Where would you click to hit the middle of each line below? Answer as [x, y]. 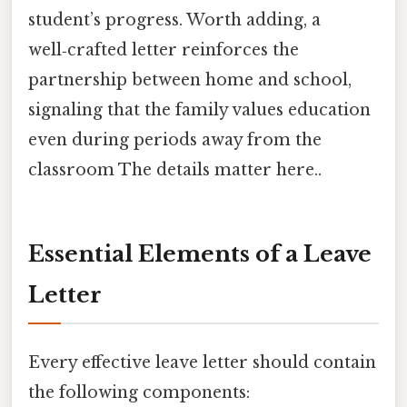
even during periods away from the [175, 139]
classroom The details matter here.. [175, 169]
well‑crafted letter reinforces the [164, 50]
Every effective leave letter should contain [202, 362]
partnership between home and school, [190, 79]
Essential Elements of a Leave [200, 253]
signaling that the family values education [199, 109]
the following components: [139, 392]
